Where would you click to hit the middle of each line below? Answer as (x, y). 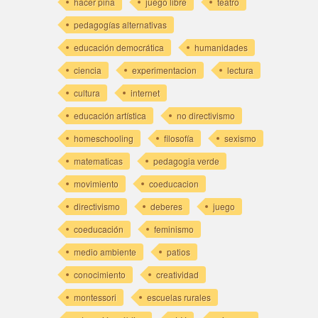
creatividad (177, 274)
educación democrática (119, 47)
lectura (240, 70)
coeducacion (174, 183)
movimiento (96, 183)
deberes (166, 206)
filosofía (179, 138)
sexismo (240, 138)
